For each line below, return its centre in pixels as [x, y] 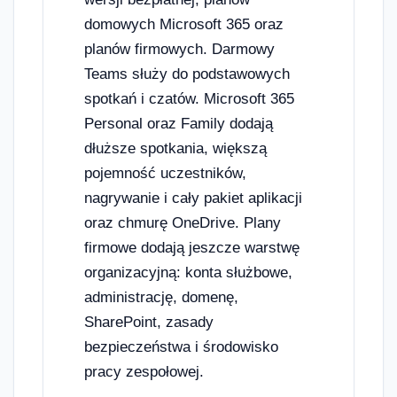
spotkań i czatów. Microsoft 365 [189, 99]
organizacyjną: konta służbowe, [188, 273]
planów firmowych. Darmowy [179, 50]
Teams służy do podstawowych [187, 74]
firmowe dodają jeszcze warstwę [192, 248]
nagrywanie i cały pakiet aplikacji [193, 198]
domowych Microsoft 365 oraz [184, 25]
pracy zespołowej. [144, 372]
